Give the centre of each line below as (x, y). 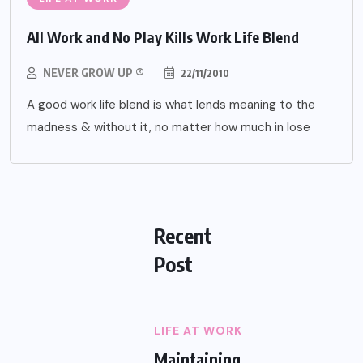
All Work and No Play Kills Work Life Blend (163, 37)
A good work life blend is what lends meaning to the (171, 105)
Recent (183, 236)
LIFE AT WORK (198, 331)
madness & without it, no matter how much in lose (169, 128)
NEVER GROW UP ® (94, 73)
